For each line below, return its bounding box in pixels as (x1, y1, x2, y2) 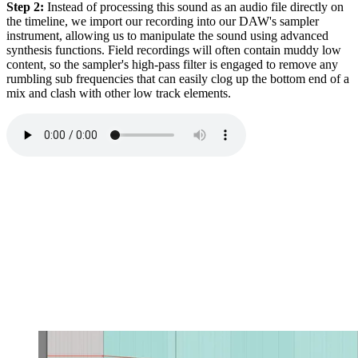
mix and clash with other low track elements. (6, 86, 231, 100)
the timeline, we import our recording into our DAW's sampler (6, 14, 319, 28)
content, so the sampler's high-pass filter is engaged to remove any (6, 57, 338, 71)
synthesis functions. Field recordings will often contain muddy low (6, 42, 341, 57)
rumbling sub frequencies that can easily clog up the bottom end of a (6, 71, 349, 86)
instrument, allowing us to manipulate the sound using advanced (6, 28, 328, 42)
